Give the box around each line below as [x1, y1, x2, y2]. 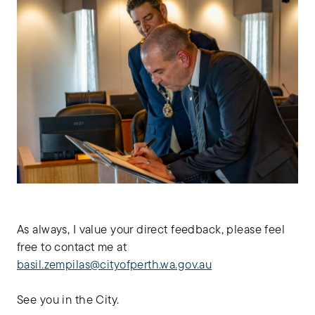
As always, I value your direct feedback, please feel [17, 224, 285, 236]
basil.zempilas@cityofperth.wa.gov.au [17, 259, 212, 271]
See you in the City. [17, 294, 120, 307]
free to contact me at [17, 241, 127, 254]
